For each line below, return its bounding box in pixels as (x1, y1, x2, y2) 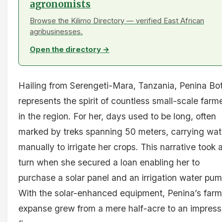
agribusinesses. (30, 27, 83, 37)
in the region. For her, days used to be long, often (18, 111, 216, 122)
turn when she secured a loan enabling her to (18, 157, 200, 168)
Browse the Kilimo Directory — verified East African (30, 16, 204, 26)
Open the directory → (30, 45, 110, 55)
